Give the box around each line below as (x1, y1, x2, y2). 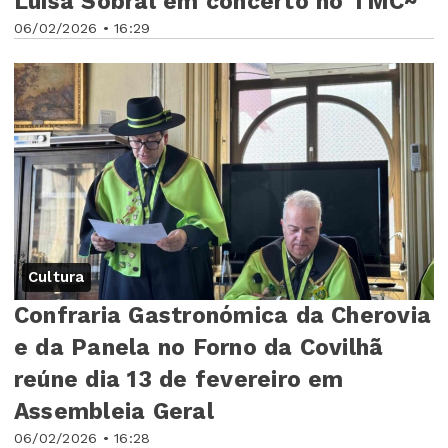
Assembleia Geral (14, 397, 214, 425)
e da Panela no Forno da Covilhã (14, 333, 384, 361)
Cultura (28, 267, 85, 286)
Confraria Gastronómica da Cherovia (14, 301, 432, 329)
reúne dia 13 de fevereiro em (14, 365, 344, 393)
